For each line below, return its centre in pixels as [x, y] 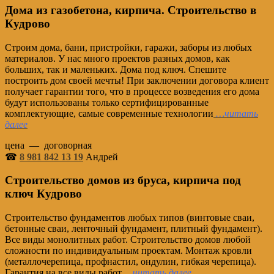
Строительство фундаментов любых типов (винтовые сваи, [130, 218]
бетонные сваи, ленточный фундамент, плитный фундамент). [134, 229]
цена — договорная [48, 145]
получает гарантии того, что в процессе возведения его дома [132, 91]
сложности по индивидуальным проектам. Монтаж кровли [128, 251]
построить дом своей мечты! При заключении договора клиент [137, 80]
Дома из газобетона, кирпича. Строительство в [131, 10]
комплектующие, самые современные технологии [109, 113]
